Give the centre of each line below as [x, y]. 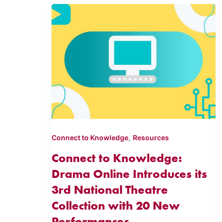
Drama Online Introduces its [130, 174]
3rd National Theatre [110, 190]
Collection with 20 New [116, 206]
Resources [151, 138]
